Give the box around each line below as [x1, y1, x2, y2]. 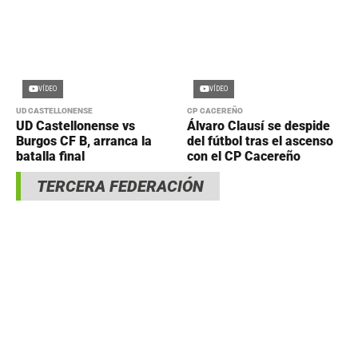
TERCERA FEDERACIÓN [37, 176, 204, 196]
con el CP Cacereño [187, 148, 300, 164]
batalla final [16, 148, 85, 164]
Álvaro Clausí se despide [187, 117, 330, 133]
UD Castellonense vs [16, 117, 135, 133]
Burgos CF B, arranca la [16, 133, 152, 149]
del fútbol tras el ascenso [187, 133, 333, 149]
